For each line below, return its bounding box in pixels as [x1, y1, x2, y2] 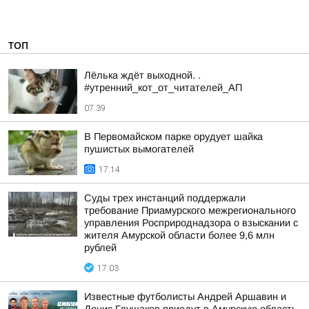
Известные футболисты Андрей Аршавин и [84, 291, 286, 302]
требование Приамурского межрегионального [84, 205, 296, 216]
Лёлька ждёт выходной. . [84, 70, 201, 81]
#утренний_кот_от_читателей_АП [84, 82, 242, 93]
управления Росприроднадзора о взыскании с [84, 217, 298, 228]
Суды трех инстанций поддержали [84, 192, 246, 203]
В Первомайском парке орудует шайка [84, 131, 263, 142]
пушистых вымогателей [84, 143, 194, 154]
